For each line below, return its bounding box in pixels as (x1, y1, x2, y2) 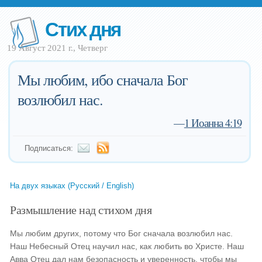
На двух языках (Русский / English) (10, 181, 135, 190)
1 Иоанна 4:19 (184, 115, 242, 130)
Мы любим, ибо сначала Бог (18, 70, 188, 89)
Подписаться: (25, 144, 74, 153)
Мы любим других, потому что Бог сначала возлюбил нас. (10, 229, 233, 238)
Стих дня (45, 15, 121, 42)
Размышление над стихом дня (10, 202, 152, 217)
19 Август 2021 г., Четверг (7, 43, 108, 53)
